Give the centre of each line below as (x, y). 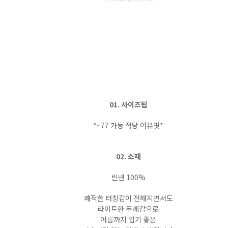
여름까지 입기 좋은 (128, 219)
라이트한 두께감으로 (128, 209)
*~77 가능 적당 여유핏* (128, 125)
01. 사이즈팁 (128, 104)
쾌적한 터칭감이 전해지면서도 (128, 198)
